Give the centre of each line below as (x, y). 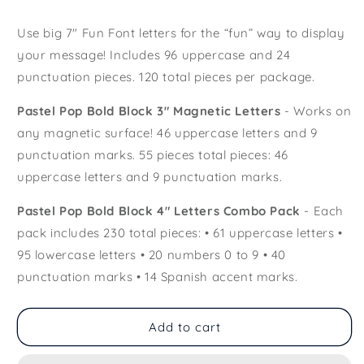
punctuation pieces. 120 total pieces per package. (166, 77)
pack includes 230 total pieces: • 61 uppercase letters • (180, 233)
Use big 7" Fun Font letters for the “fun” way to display (181, 33)
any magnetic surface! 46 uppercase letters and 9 (167, 133)
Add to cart (184, 327)
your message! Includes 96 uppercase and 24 (154, 55)
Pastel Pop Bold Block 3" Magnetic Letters (149, 111)
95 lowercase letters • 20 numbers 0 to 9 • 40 (152, 255)
